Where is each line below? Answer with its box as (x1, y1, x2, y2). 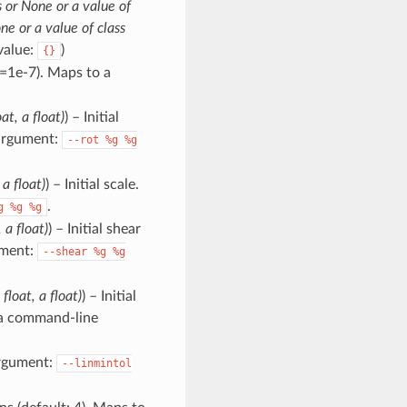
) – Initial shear (47, 221, 141, 236)
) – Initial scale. (45, 176, 139, 192)
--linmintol (61, 356, 132, 370)
